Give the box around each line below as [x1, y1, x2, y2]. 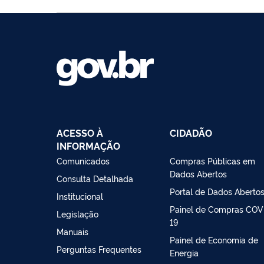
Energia [170, 246, 199, 258]
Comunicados [57, 154, 110, 166]
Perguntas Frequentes [57, 243, 141, 255]
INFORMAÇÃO [57, 138, 120, 152]
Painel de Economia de [170, 233, 258, 245]
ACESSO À [57, 126, 103, 139]
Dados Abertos [170, 167, 227, 179]
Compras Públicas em [170, 154, 255, 166]
